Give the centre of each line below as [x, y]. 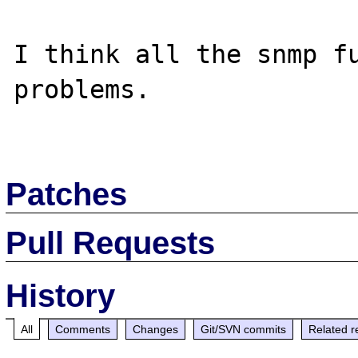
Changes [156, 329]
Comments [83, 329]
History [61, 295]
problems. [82, 89]
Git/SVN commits [244, 329]
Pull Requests [111, 243]
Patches [67, 194]
